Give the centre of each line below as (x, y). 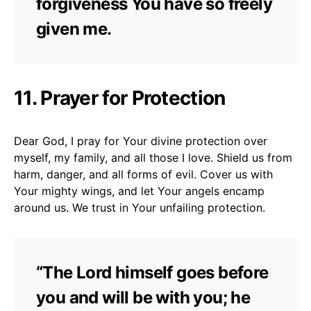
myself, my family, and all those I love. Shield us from (153, 157)
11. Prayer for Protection (120, 98)
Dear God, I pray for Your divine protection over (141, 141)
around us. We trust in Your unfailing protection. (140, 207)
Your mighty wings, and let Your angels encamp (139, 191)
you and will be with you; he (143, 297)
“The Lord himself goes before (152, 272)
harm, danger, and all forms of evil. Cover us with (143, 174)
